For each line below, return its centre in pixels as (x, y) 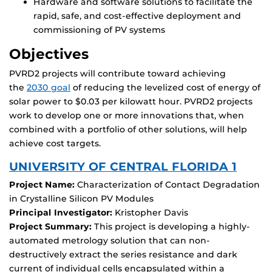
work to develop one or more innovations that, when (127, 116)
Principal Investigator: (61, 213)
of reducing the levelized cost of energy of (165, 88)
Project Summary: (50, 227)
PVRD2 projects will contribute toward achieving (117, 74)
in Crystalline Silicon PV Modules (81, 199)
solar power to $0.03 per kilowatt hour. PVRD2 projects (131, 102)
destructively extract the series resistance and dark (123, 255)
